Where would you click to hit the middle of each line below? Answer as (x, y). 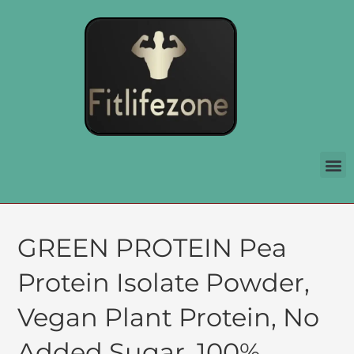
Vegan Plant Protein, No (169, 318)
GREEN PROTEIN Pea (153, 248)
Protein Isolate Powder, (164, 283)
